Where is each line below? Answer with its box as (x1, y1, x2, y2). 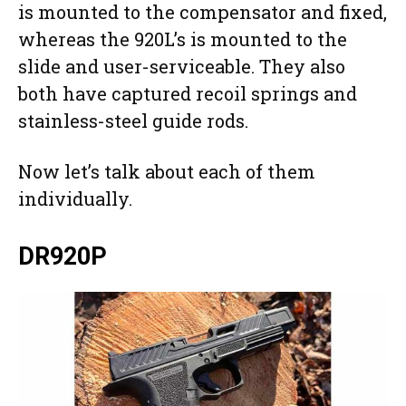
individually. (18, 187, 137, 211)
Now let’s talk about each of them (18, 159, 315, 184)
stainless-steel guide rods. (18, 109, 253, 133)
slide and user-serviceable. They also (18, 54, 345, 79)
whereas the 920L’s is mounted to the (18, 27, 347, 52)
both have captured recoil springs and (18, 82, 357, 106)
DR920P (18, 242, 107, 272)
